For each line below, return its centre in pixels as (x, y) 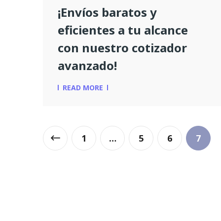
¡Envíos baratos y (107, 12)
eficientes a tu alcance (123, 30)
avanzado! (87, 66)
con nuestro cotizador (122, 48)
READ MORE (83, 88)
